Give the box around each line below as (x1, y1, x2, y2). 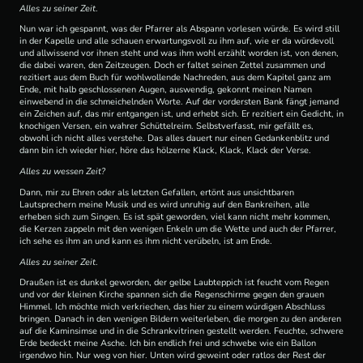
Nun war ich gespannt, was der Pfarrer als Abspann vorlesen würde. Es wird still (19, 23, 340, 36)
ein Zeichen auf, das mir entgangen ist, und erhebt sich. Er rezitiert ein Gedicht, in (19, 108, 344, 121)
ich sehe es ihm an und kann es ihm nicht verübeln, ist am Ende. (19, 234, 272, 247)
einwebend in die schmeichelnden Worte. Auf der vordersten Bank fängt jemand (19, 96, 339, 109)
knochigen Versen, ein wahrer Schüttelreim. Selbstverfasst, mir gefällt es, (19, 120, 314, 133)
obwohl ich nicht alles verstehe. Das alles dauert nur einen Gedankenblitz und (19, 132, 329, 145)
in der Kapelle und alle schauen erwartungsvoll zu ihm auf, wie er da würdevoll (19, 35, 334, 48)
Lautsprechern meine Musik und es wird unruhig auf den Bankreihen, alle (19, 198, 310, 211)
